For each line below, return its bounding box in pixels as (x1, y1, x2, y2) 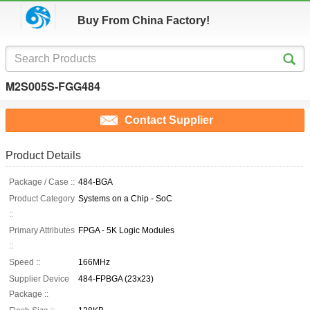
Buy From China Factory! (77, 15, 210, 26)
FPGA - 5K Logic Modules (78, 226, 174, 236)
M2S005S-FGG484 (6, 78, 100, 94)
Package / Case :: (9, 177, 75, 188)
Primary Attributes (9, 226, 75, 236)
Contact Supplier (125, 114, 213, 127)
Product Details (6, 149, 81, 162)
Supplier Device (9, 274, 69, 284)
